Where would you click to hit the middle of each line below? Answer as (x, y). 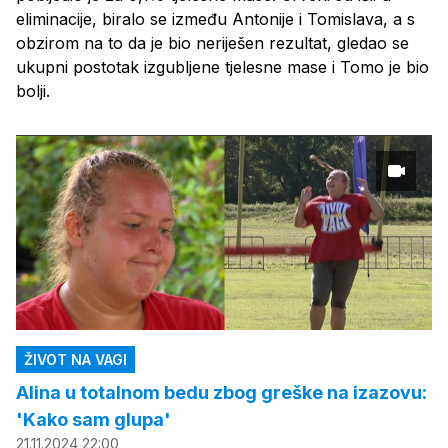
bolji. (33, 91)
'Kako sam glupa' (93, 419)
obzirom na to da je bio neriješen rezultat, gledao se (212, 43)
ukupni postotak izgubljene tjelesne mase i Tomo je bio (222, 67)
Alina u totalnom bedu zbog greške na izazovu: (221, 392)
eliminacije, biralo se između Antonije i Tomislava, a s (215, 19)
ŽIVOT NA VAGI (75, 359)
